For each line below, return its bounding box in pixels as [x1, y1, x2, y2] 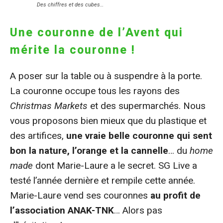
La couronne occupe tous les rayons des [10, 85, 180, 97]
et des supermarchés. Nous [90, 100, 206, 111]
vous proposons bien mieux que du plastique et [10, 114, 207, 126]
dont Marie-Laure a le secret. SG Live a [35, 159, 197, 171]
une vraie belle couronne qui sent [66, 129, 212, 141]
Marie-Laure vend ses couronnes [10, 189, 148, 201]
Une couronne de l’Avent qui [10, 25, 183, 39]
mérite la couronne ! [10, 43, 135, 57]
